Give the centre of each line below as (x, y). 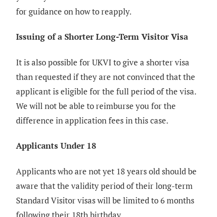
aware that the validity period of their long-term (104, 186)
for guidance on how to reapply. (74, 11)
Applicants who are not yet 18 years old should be (106, 171)
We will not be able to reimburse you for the (96, 106)
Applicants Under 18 (56, 146)
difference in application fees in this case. (92, 120)
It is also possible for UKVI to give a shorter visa (103, 62)
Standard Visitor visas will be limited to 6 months (105, 201)
